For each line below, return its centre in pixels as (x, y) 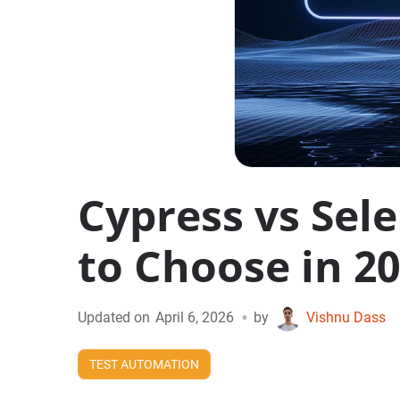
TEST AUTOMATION (144, 364)
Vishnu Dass (346, 317)
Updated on (113, 317)
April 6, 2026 (194, 317)
